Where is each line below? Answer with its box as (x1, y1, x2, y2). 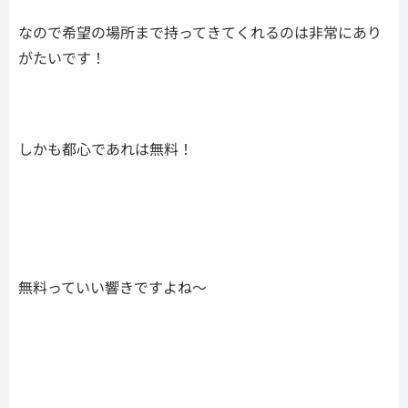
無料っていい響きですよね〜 (18, 275, 207, 298)
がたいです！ (18, 46, 106, 68)
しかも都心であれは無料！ (18, 138, 193, 160)
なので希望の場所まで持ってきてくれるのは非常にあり (18, 20, 382, 43)
